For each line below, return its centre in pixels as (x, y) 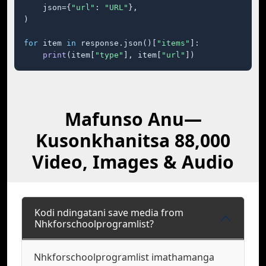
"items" (173, 43)
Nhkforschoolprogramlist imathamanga (124, 257)
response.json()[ (116, 43)
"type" (109, 55)
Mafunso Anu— (133, 119)
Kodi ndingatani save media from (109, 213)
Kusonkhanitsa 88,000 (133, 140)
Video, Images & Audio (133, 162)
